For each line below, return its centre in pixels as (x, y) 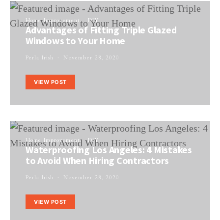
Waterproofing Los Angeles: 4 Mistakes (109, 150)
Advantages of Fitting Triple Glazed (101, 30)
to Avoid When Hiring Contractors (97, 160)
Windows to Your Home (75, 41)
